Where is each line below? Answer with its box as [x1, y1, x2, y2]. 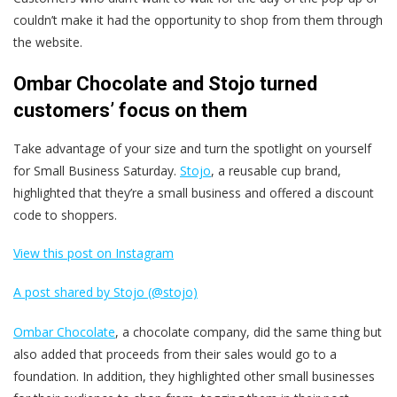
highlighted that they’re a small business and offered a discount [13, 184, 374, 202]
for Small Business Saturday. [13, 162, 180, 180]
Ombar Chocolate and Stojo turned [13, 73, 317, 96]
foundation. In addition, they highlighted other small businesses [13, 368, 375, 385]
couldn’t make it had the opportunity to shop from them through [13, 12, 383, 29]
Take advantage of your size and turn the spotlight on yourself [13, 140, 371, 158]
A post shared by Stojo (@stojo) [13, 284, 198, 301]
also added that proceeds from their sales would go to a [13, 346, 337, 363]
